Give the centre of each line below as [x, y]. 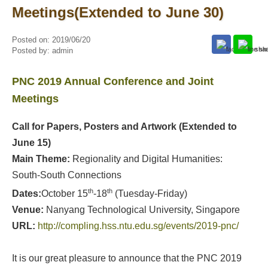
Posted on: [32, 40]
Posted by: [32, 51]
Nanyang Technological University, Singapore [141, 210]
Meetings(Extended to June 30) [118, 12]
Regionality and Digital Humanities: [147, 159]
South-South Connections [66, 175]
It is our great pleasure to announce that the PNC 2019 [127, 258]
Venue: [28, 210]
